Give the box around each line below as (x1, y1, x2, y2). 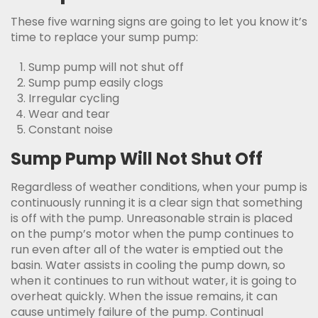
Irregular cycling (28, 90, 119, 107)
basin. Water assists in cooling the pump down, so (11, 257, 285, 274)
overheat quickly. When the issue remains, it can (11, 288, 278, 305)
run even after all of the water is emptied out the (11, 241, 283, 258)
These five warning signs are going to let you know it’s (11, 13, 307, 31)
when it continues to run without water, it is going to (11, 273, 297, 290)
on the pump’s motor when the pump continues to (11, 226, 294, 243)
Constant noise (28, 121, 113, 138)
